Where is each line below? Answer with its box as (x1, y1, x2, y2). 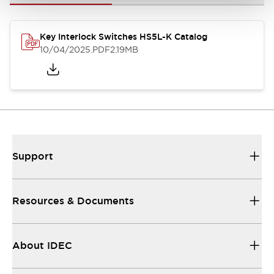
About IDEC (12, 239, 72, 252)
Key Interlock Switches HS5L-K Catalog (40, 31, 207, 42)
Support (12, 150, 53, 163)
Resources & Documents (12, 194, 134, 207)
